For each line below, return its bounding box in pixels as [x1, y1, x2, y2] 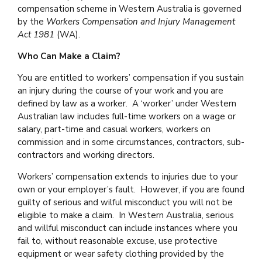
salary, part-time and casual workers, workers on [18, 123, 211, 135]
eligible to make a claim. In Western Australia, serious [18, 209, 234, 221]
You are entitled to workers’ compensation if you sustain [18, 72, 244, 84]
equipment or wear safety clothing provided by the [18, 248, 224, 260]
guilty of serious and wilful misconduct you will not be [18, 196, 233, 208]
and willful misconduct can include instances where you [18, 222, 237, 234]
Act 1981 [18, 29, 54, 40]
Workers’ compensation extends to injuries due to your [18, 171, 238, 182]
